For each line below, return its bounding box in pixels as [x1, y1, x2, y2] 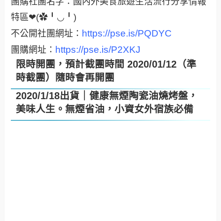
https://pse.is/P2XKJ [55, 44, 141, 55]
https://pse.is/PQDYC [82, 28, 172, 39]
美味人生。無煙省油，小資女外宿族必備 [16, 104, 194, 115]
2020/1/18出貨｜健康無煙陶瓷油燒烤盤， [16, 90, 198, 102]
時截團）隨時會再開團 [16, 72, 115, 83]
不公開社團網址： [11, 29, 82, 39]
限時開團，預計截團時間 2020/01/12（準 [16, 59, 197, 70]
